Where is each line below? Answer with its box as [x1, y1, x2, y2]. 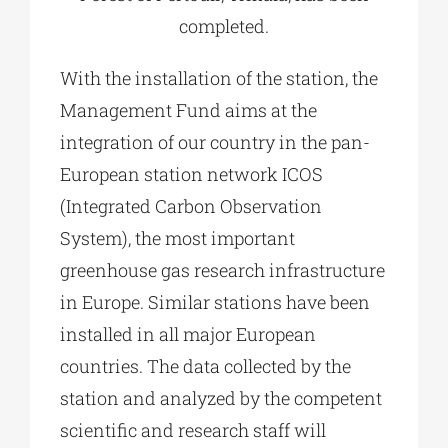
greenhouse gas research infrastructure [59, 257, 385, 282]
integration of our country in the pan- [59, 129, 370, 154]
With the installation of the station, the [59, 65, 378, 90]
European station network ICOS [59, 161, 323, 186]
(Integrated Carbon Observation [59, 193, 322, 218]
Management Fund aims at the [59, 97, 317, 122]
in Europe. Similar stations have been [59, 289, 370, 314]
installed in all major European [59, 321, 316, 346]
